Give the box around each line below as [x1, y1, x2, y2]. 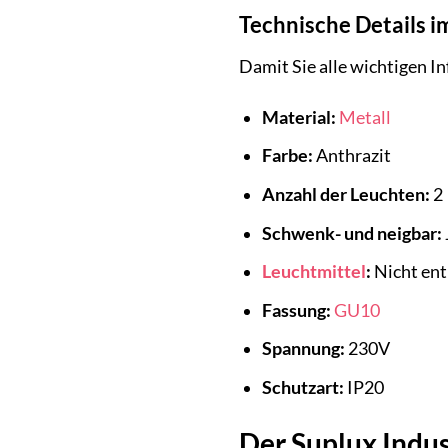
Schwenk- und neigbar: [261, 222, 442, 244]
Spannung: [261, 338, 345, 360]
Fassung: [261, 299, 331, 321]
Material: [261, 106, 336, 128]
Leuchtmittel [261, 261, 366, 283]
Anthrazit [312, 145, 391, 167]
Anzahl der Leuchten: [261, 184, 430, 205]
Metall [338, 106, 391, 128]
